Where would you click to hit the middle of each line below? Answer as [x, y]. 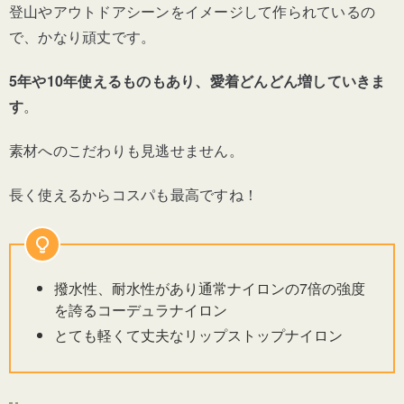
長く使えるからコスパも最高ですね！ [134, 194]
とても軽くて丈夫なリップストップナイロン [198, 335]
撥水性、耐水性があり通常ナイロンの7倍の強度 [210, 288]
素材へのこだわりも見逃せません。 [126, 150]
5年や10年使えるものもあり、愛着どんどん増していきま [197, 80]
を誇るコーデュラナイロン [141, 309]
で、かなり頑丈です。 [83, 37]
